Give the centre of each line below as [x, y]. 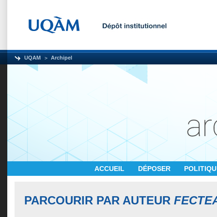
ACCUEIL [110, 169]
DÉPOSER [155, 169]
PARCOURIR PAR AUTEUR [99, 200]
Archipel [62, 58]
